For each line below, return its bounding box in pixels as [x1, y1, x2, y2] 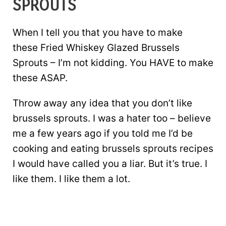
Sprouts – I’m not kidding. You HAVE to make [13, 57, 213, 69]
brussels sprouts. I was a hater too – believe [13, 112, 211, 124]
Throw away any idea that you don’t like [13, 97, 192, 109]
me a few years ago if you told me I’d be [13, 128, 193, 139]
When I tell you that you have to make [13, 27, 183, 38]
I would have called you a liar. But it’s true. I [13, 158, 207, 169]
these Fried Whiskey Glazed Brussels [13, 42, 180, 53]
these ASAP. [13, 72, 68, 84]
